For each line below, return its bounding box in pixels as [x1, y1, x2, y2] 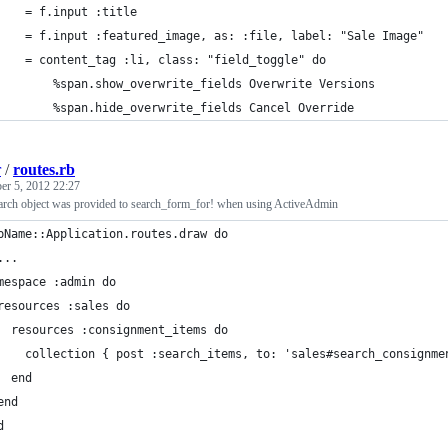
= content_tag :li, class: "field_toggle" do [25, 53, 326, 68]
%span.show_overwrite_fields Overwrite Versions [53, 77, 375, 92]
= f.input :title [25, 5, 137, 20]
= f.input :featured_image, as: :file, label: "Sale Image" [25, 29, 424, 44]
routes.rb [13, 161, 75, 179]
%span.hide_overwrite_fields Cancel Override [53, 101, 354, 116]
